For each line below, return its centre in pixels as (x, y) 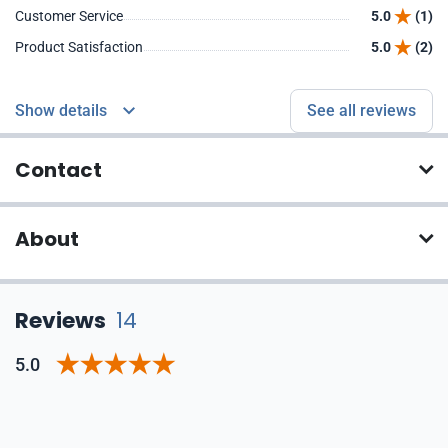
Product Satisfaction (79, 47)
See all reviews (361, 110)
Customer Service (69, 16)
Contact (58, 170)
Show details (61, 110)
